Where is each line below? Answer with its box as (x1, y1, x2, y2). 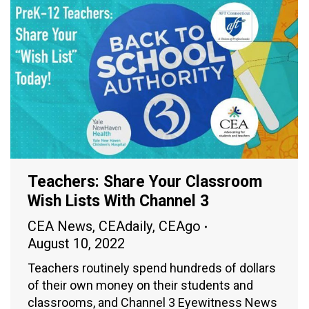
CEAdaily (99, 218, 152, 235)
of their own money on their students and (28, 278, 253, 293)
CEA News (28, 218, 92, 235)
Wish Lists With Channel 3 (28, 192, 209, 211)
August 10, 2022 (28, 235, 125, 252)
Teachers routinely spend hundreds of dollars (28, 261, 276, 276)
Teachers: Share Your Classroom (28, 172, 262, 192)
